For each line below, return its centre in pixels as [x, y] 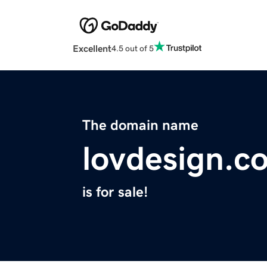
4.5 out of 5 [133, 48]
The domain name [140, 125]
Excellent [92, 49]
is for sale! [115, 192]
